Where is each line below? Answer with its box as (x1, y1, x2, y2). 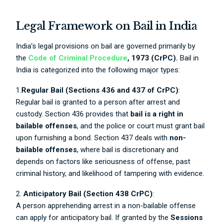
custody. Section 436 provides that (16, 110, 131, 118)
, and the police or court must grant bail (77, 121, 205, 130)
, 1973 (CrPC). (127, 54, 178, 62)
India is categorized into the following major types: (16, 65, 180, 74)
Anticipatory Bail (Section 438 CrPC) (23, 189, 153, 198)
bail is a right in (130, 110, 184, 118)
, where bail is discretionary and (77, 145, 179, 154)
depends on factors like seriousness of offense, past (16, 157, 191, 166)
